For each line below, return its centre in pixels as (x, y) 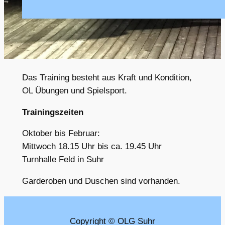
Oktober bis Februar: (61, 134)
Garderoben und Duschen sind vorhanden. (101, 181)
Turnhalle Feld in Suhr (63, 160)
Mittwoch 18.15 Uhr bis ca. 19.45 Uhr (92, 147)
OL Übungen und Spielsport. (74, 90)
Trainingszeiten (52, 112)
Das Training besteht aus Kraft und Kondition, (107, 77)
